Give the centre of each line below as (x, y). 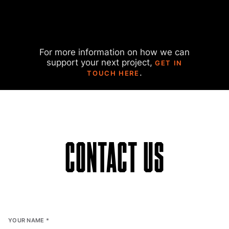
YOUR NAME (27, 220)
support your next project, (101, 62)
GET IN (169, 63)
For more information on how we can (114, 52)
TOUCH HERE (113, 73)
